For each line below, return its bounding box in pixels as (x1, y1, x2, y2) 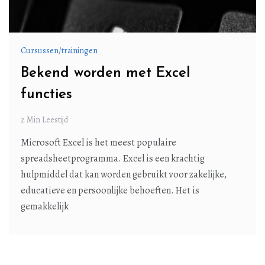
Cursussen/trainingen (21, 44, 98, 56)
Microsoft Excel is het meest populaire (21, 135, 176, 149)
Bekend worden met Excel (21, 66, 190, 80)
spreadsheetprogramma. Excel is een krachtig (21, 151, 205, 165)
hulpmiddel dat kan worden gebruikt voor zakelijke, (21, 167, 227, 181)
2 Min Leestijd (21, 114, 68, 125)
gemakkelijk (21, 199, 69, 213)
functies (21, 87, 72, 102)
